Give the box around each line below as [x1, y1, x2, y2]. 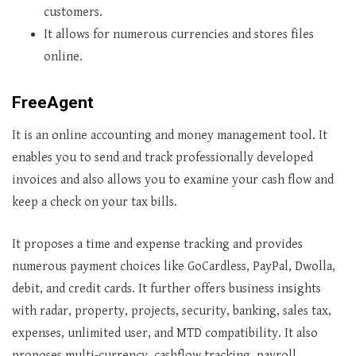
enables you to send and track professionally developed [12, 150, 313, 165]
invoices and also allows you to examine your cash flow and [12, 172, 334, 188]
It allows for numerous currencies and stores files [44, 27, 314, 42]
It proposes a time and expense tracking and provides [12, 237, 303, 252]
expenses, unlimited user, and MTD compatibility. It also [12, 326, 318, 341]
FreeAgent [12, 93, 94, 112]
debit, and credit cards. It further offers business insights [12, 281, 321, 296]
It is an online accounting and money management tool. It [12, 128, 327, 143]
